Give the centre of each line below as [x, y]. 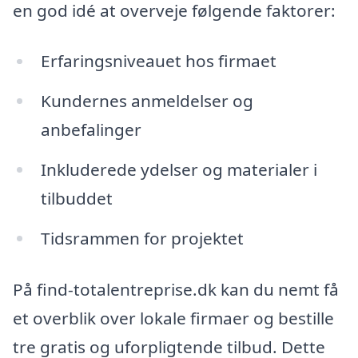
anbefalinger [91, 130]
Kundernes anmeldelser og [147, 101]
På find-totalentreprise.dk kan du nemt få [176, 289]
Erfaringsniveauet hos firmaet [158, 61]
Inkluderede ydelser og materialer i [179, 170]
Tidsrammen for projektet [142, 239]
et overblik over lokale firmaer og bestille [173, 318]
